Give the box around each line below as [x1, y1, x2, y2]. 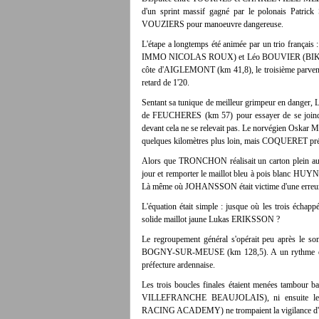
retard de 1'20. [142, 78, 189, 88]
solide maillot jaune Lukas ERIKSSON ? [142, 214, 280, 224]
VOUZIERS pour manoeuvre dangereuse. [142, 19, 283, 29]
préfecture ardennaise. [142, 260, 217, 270]
